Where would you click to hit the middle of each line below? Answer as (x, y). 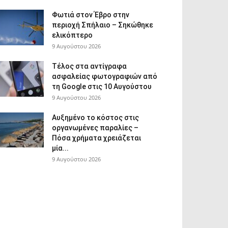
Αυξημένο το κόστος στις (95, 118)
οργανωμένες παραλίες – (95, 128)
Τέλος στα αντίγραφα (89, 66)
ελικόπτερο (72, 35)
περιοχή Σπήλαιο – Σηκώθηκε (103, 25)
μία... (60, 148)
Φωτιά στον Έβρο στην (91, 15)
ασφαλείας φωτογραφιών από (105, 76)
